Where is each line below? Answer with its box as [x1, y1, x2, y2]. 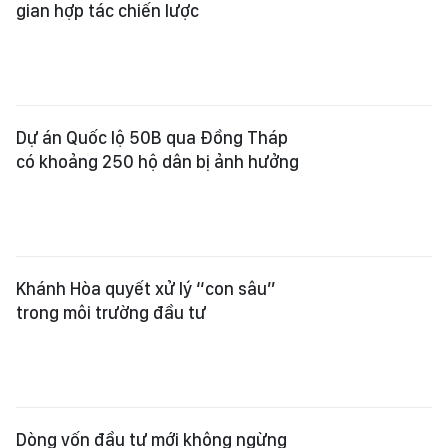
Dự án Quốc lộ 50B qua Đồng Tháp [16, 127, 288, 148]
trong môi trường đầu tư [16, 302, 206, 323]
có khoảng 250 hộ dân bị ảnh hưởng [16, 151, 299, 172]
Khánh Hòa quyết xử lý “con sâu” [16, 278, 276, 299]
